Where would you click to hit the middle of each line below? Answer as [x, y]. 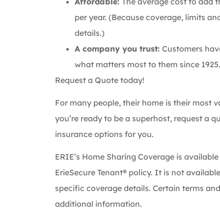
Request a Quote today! [100, 80]
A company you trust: [118, 48]
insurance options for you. [104, 134]
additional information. [98, 204]
